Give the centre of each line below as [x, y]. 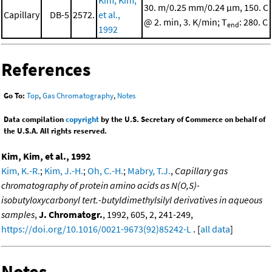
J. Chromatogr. [71, 214]
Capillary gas [201, 170]
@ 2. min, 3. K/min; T [185, 22]
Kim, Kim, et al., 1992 [46, 156]
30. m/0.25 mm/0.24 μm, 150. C [206, 8]
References [46, 70]
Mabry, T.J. [149, 170]
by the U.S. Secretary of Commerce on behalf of [182, 119]
